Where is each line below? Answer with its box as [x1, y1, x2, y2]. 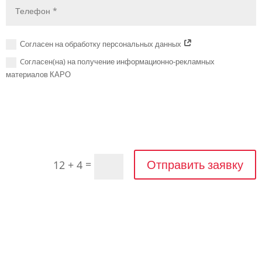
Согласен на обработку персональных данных [20, 38, 184, 49]
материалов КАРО [6, 69, 71, 80]
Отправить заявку [147, 156, 243, 173]
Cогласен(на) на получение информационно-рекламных [20, 56, 215, 67]
